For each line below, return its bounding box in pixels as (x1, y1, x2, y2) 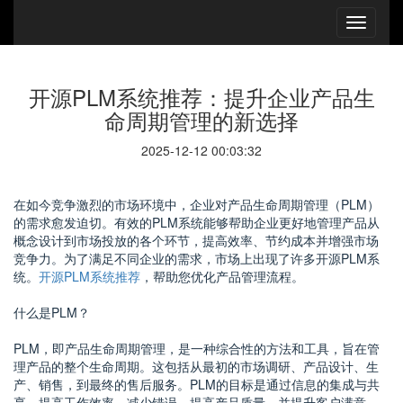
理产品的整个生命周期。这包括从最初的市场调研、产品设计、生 (13, 357, 379, 375)
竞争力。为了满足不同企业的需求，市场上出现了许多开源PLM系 (13, 249, 380, 267)
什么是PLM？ (13, 303, 90, 321)
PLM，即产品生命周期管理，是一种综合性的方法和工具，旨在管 (13, 339, 380, 357)
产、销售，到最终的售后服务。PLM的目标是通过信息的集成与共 (13, 375, 380, 393)
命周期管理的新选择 (104, 104, 299, 136)
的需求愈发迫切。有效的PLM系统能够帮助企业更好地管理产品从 (13, 213, 380, 231)
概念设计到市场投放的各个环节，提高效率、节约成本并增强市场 (13, 231, 379, 249)
